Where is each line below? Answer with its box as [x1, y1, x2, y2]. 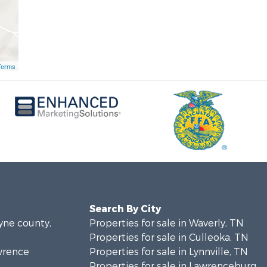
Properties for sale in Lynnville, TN [89, 246, 248, 258]
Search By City [89, 203, 161, 215]
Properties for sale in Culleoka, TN [89, 231, 249, 244]
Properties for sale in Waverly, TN [89, 217, 244, 229]
